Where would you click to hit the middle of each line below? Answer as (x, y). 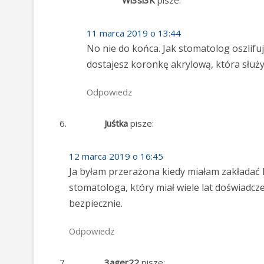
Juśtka (116, 123)
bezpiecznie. (96, 203)
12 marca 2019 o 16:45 (116, 156)
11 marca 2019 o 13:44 (134, 33)
